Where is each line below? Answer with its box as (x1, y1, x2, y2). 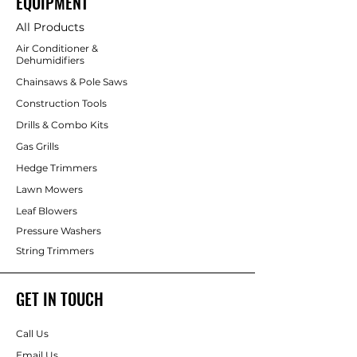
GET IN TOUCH (16, 287, 104, 311)
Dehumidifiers (16, 54, 84, 66)
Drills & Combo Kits (16, 119, 108, 131)
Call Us (16, 328, 49, 339)
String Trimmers (16, 245, 94, 257)
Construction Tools (16, 97, 107, 109)
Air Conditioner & (16, 42, 98, 54)
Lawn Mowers (16, 183, 83, 195)
